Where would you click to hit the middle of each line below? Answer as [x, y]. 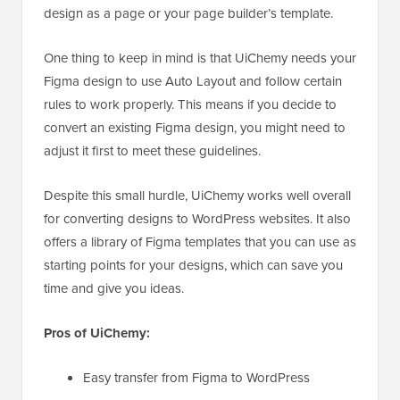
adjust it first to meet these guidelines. [152, 151]
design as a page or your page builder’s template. [188, 13]
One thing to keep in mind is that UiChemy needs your [200, 58]
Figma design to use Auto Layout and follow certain [193, 81]
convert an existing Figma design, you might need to [195, 128]
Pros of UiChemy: [97, 333]
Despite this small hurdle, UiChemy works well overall [197, 196]
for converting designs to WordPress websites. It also [197, 219]
